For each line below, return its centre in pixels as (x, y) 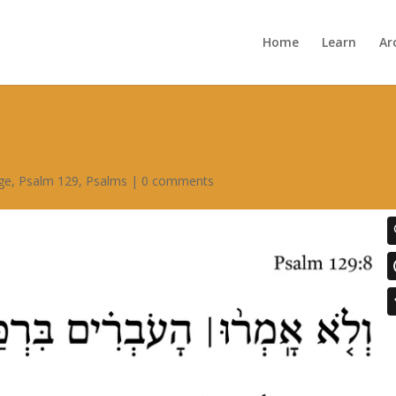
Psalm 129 (49, 181)
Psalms (107, 181)
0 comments (178, 181)
